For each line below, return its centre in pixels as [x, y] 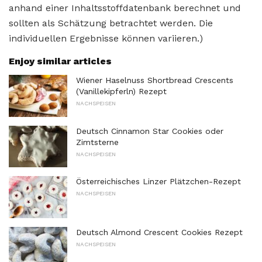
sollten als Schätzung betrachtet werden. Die [111, 23]
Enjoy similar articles [60, 61]
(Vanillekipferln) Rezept [121, 91]
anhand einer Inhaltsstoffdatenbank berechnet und [125, 8]
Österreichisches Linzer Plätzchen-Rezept [158, 182]
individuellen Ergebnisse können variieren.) [106, 38]
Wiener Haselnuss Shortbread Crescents [155, 80]
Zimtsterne [97, 142]
